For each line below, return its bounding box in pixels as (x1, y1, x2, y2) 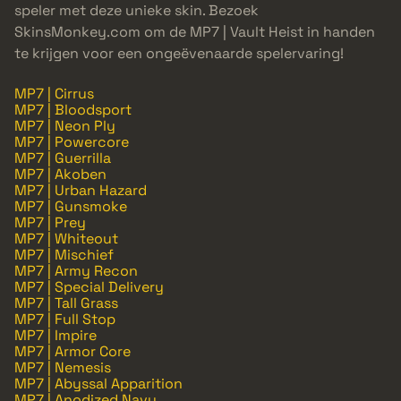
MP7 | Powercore (14, 132, 129, 152)
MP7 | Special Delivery (14, 277, 164, 297)
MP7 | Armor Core (14, 342, 131, 362)
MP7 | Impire (14, 326, 97, 346)
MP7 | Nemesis (14, 358, 111, 378)
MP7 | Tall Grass (14, 294, 118, 313)
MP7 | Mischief (14, 245, 114, 265)
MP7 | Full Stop (14, 310, 115, 329)
